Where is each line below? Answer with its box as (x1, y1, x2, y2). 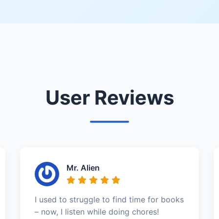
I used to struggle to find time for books (34, 194, 184, 204)
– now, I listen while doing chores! (34, 206, 159, 217)
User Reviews (45, 85, 174, 109)
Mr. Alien (66, 162, 100, 173)
